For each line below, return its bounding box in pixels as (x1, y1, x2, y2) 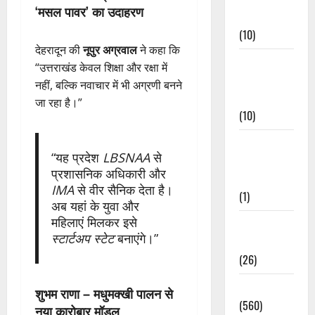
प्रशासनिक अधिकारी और (51, 165, 166, 182)
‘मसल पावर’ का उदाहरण (35, 1, 143, 20)
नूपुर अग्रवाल (83, 41, 137, 58)
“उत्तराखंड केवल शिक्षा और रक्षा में (35, 59, 167, 75)
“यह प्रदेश (51, 148, 103, 166)
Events (238, 8, 269, 25)
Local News (238, 278, 289, 296)
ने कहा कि (137, 41, 180, 58)
